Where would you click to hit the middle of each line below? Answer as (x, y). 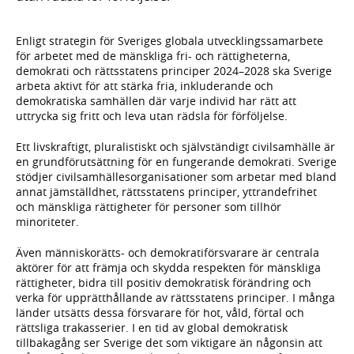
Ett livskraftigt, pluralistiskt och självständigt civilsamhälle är (175, 147)
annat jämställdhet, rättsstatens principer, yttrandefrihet (166, 192)
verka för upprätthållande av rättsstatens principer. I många (175, 298)
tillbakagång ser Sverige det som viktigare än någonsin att (169, 343)
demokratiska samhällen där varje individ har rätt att (156, 101)
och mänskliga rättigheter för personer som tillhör (149, 207)
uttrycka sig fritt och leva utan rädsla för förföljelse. (152, 116)
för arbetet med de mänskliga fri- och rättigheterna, (153, 56)
